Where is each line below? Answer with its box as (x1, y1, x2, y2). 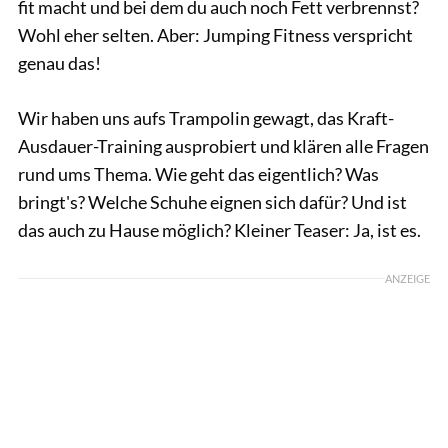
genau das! (18, 51, 101, 74)
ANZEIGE (385, 271, 430, 285)
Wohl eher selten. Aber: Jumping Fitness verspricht (18, 23, 413, 46)
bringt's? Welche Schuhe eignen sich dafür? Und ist (18, 190, 407, 213)
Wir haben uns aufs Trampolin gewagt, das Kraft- (18, 106, 394, 129)
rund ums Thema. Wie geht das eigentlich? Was (18, 162, 379, 185)
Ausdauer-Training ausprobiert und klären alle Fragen (18, 134, 429, 157)
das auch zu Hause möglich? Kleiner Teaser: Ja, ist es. (18, 218, 421, 241)
